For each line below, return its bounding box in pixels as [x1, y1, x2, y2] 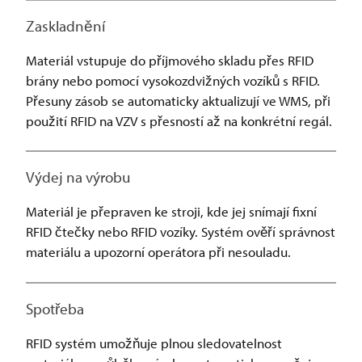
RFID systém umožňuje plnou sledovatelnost [26, 334, 282, 351]
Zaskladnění [26, 15, 105, 36]
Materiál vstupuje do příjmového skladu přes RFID [26, 51, 314, 69]
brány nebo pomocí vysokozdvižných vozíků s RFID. [26, 71, 320, 89]
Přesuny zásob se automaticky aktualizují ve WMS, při [26, 91, 330, 109]
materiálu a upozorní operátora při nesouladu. [26, 243, 291, 261]
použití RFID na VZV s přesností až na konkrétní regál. [26, 112, 332, 129]
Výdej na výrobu [26, 167, 130, 187]
